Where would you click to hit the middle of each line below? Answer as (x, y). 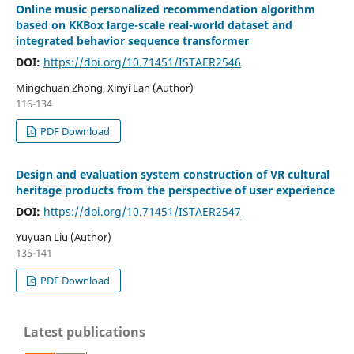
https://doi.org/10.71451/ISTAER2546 (142, 62)
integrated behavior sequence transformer (132, 40)
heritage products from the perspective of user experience (175, 190)
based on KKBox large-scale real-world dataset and (154, 24)
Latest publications (85, 331)
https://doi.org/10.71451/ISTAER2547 (142, 211)
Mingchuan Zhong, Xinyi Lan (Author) (104, 87)
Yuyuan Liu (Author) (63, 237)
